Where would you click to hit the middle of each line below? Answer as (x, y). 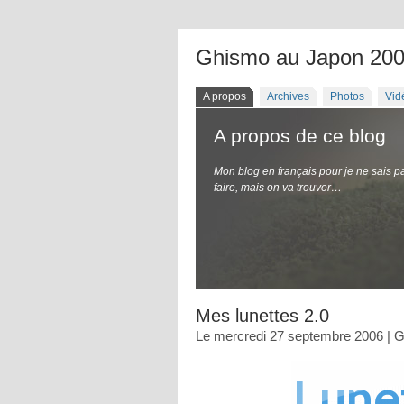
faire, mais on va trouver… (278, 188)
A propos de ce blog (300, 136)
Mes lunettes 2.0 (262, 316)
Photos (347, 96)
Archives (288, 96)
